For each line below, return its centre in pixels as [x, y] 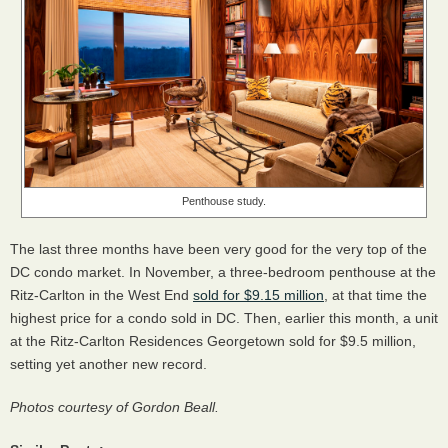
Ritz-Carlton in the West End [101, 294]
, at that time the [375, 294]
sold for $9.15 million [258, 294]
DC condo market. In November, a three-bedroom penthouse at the [223, 271]
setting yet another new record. [110, 363]
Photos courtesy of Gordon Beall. [114, 406]
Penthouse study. [224, 201]
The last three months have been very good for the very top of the [218, 248]
